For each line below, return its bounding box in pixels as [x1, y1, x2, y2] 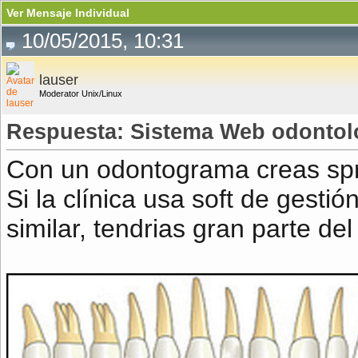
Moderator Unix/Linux [39, 89, 122, 98]
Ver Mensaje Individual [6, 6, 129, 19]
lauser [39, 72, 78, 88]
